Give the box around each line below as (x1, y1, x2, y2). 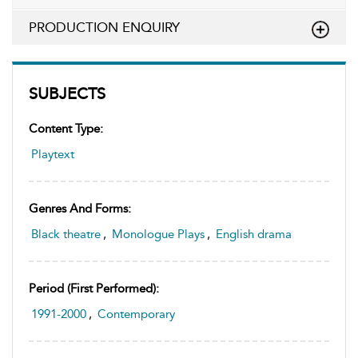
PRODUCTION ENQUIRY (29, 18, 180, 35)
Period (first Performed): (29, 280, 159, 296)
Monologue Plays (112, 226, 205, 241)
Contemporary (97, 306, 175, 321)
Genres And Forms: (29, 201, 131, 216)
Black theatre (31, 226, 101, 241)
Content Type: (29, 121, 103, 136)
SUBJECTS (29, 83, 105, 103)
